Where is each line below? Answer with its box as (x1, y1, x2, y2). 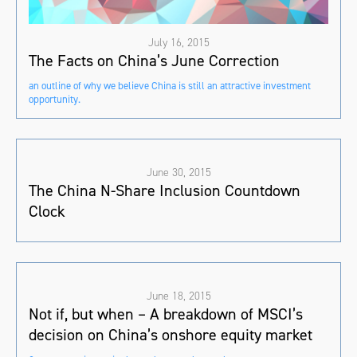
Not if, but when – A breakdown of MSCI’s (29, 304, 303, 325)
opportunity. (29, 92, 80, 107)
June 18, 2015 (146, 288, 211, 304)
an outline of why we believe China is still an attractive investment (29, 79, 311, 93)
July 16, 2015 (147, 35, 210, 51)
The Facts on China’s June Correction (29, 50, 280, 72)
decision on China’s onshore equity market (29, 324, 312, 346)
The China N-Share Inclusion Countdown (29, 180, 300, 202)
